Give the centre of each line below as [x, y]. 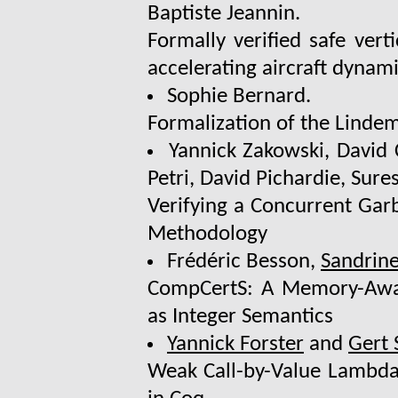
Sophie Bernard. [239, 97]
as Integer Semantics [240, 317]
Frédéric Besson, [244, 262]
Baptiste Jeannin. [224, 14]
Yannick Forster [235, 345]
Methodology [207, 235]
